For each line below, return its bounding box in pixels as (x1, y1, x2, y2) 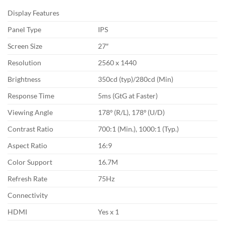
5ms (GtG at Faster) (98, 91, 158, 100)
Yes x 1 (98, 207, 120, 216)
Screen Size (8, 42, 42, 51)
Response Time (8, 91, 54, 100)
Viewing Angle (8, 108, 53, 117)
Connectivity (8, 191, 48, 200)
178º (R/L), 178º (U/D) (98, 108, 165, 117)
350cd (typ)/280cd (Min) (98, 75, 174, 84)
